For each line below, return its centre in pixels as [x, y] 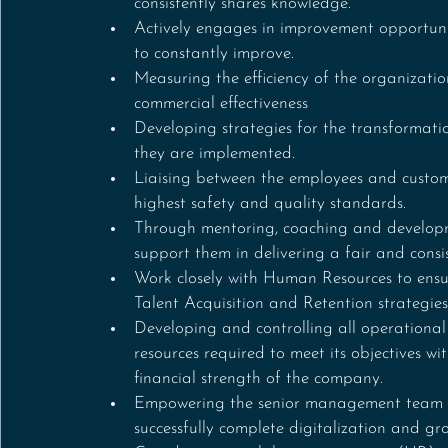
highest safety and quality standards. [270, 203]
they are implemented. [214, 153]
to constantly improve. [214, 53]
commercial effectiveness [221, 103]
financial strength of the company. [258, 378]
